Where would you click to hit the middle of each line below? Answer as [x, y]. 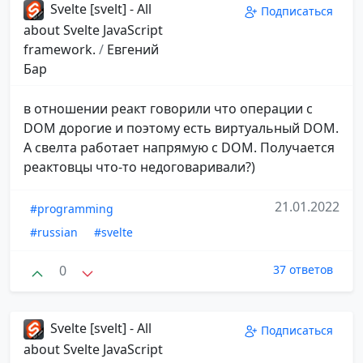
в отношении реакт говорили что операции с [168, 109]
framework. [61, 50]
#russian [54, 233]
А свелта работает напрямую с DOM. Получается [179, 148]
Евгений [133, 50]
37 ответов [303, 270]
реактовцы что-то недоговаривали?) [139, 167]
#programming [72, 209]
